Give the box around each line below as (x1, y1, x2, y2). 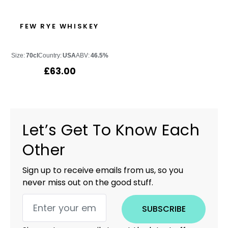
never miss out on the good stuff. (22, 177, 153, 188)
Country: (38, 52, 62, 59)
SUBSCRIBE (141, 203, 186, 215)
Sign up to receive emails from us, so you (22, 164, 183, 176)
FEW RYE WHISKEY (20, 21, 99, 31)
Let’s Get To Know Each (22, 120, 199, 141)
